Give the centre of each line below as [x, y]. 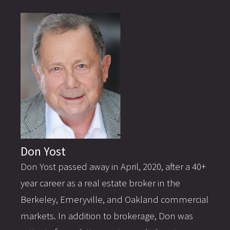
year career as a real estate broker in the [100, 183]
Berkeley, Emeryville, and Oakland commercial [114, 199]
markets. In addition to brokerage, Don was [107, 216]
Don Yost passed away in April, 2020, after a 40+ [113, 166]
